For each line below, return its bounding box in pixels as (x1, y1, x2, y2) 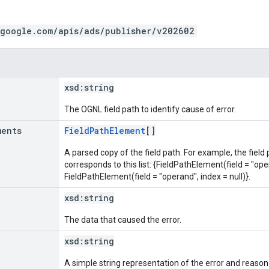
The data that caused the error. (64, 214, 181, 225)
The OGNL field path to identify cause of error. (64, 104, 236, 114)
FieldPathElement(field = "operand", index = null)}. (64, 171, 250, 181)
